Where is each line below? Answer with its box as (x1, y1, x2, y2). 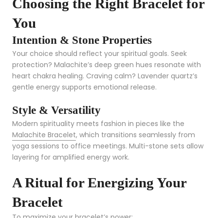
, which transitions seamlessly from (76, 129, 195, 140)
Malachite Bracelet (12, 129, 76, 140)
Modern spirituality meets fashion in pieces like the (12, 118, 184, 128)
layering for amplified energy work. (12, 152, 129, 162)
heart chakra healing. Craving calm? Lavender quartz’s (12, 71, 198, 81)
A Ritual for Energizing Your (12, 174, 186, 190)
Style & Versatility (12, 104, 101, 116)
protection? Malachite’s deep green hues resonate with (12, 59, 201, 70)
